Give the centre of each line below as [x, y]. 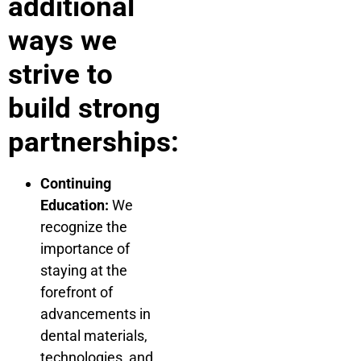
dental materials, [94, 335]
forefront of [77, 292]
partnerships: [93, 142]
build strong [84, 108]
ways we [62, 40]
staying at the [84, 270]
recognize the [84, 226]
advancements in [95, 313]
